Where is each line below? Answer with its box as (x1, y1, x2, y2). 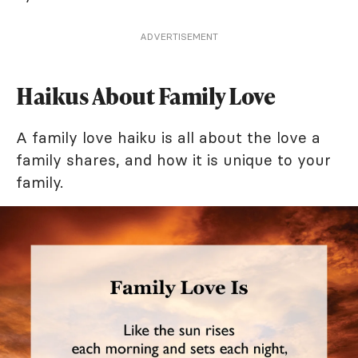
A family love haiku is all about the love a (16, 128, 320, 147)
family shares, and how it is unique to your (16, 150, 331, 169)
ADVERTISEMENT (140, 30, 218, 42)
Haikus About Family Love (16, 81, 275, 111)
